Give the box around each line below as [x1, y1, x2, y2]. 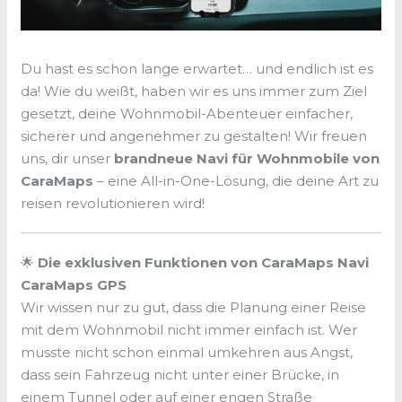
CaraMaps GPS [21, 276, 127, 294]
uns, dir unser [21, 150, 111, 168]
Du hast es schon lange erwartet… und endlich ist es [21, 60, 374, 78]
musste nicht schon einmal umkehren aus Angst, [21, 344, 354, 362]
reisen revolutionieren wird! [21, 195, 205, 213]
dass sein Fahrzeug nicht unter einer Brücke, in [21, 366, 340, 384]
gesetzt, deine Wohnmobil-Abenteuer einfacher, [21, 105, 354, 123]
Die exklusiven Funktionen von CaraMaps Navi [38, 254, 370, 272]
